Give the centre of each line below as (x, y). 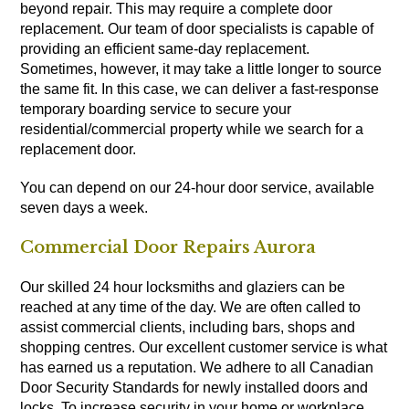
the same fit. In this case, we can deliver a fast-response (200, 89)
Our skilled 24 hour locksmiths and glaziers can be (183, 287)
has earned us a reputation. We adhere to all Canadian (197, 367)
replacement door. (79, 149)
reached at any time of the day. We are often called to (191, 307)
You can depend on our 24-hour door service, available (198, 187)
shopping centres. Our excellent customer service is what (204, 347)
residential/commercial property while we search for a (192, 129)
